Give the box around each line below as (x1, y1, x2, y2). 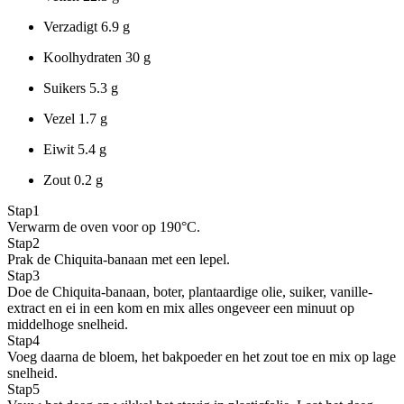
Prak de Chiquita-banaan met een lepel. (7, 251, 230, 267)
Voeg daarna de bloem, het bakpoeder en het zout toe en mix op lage (7, 348, 396, 364)
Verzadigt (43, 18, 101, 34)
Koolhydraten (43, 49, 125, 65)
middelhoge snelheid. (7, 316, 128, 332)
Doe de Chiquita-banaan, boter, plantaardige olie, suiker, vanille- (7, 283, 372, 299)
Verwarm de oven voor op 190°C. (7, 218, 200, 234)
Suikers (43, 79, 89, 96)
